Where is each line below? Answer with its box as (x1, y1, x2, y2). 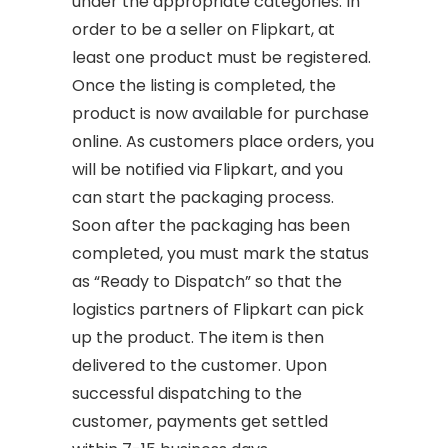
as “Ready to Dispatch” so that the (72, 269, 343, 293)
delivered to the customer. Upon (72, 353, 328, 377)
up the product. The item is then (72, 325, 325, 349)
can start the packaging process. (72, 185, 335, 209)
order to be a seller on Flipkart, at (72, 17, 336, 41)
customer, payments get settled (72, 409, 329, 433)
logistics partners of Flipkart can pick (72, 297, 365, 321)
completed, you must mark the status (72, 241, 370, 265)
